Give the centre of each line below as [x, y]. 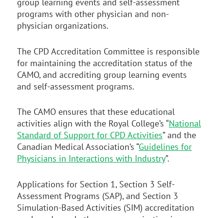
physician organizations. [63, 25]
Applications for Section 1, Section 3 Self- [96, 184]
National [185, 124]
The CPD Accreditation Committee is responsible [108, 51]
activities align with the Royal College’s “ [93, 124]
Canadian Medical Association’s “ [78, 147]
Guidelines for [165, 147]
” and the [179, 135]
